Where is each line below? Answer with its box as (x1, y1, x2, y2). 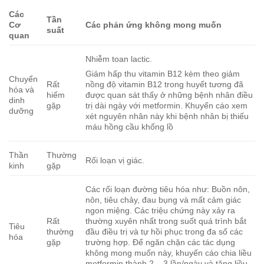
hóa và (9, 84, 34, 94)
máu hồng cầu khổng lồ (85, 121, 174, 131)
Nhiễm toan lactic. (85, 54, 153, 64)
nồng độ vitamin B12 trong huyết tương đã (85, 79, 244, 89)
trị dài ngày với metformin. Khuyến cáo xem (85, 100, 248, 110)
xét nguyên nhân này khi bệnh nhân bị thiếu (85, 111, 249, 121)
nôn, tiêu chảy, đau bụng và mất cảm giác (85, 194, 242, 204)
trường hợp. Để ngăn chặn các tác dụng (85, 237, 236, 247)
